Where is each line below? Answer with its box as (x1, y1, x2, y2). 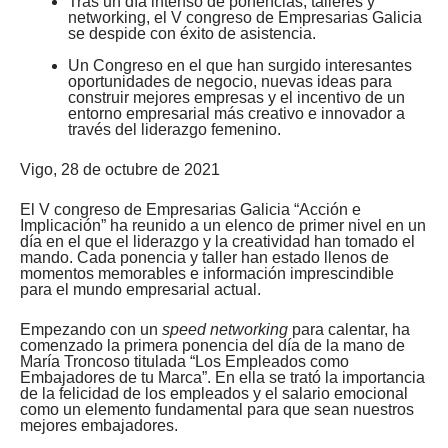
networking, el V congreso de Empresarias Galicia (68, 8, 422, 26)
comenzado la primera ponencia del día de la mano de (20, 336, 405, 354)
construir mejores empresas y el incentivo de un (68, 88, 405, 106)
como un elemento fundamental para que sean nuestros (20, 400, 414, 418)
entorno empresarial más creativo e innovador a (68, 104, 405, 122)
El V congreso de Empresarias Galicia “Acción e (20, 200, 361, 218)
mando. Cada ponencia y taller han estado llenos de (20, 248, 389, 266)
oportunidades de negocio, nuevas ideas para (68, 72, 392, 90)
